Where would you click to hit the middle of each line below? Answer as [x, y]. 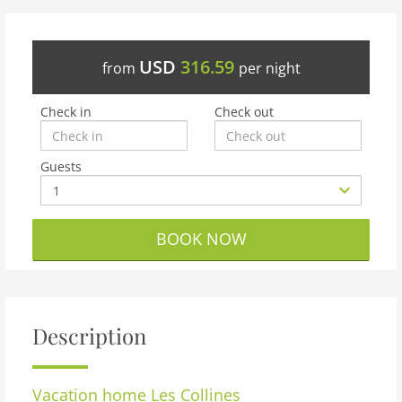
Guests [61, 166]
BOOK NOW [201, 239]
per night [269, 68]
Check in [66, 112]
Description [89, 336]
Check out [244, 112]
